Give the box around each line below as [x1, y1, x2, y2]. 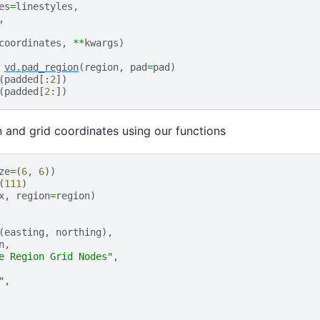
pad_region [21, 61, 79, 74]
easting [4, 226, 44, 238]
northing [55, 226, 101, 238]
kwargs [84, 37, 119, 49]
